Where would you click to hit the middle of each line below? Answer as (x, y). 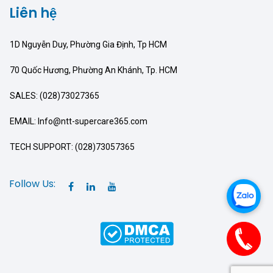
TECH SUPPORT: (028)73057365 (72, 147)
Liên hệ (33, 13)
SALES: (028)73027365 (55, 96)
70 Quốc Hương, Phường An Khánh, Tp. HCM (94, 70)
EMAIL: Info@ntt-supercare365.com (79, 122)
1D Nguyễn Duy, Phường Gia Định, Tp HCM (88, 45)
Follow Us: (32, 184)
